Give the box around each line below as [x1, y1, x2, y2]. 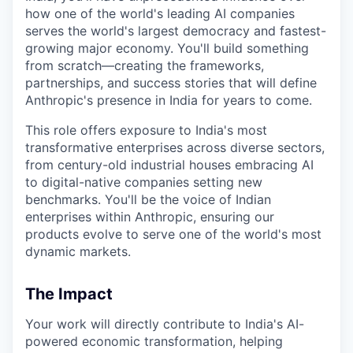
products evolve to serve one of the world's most [25, 225, 321, 242]
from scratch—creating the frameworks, [25, 57, 264, 73]
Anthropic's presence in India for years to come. [25, 91, 312, 108]
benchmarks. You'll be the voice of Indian [25, 191, 271, 207]
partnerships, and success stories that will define [25, 74, 317, 91]
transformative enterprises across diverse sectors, [25, 139, 325, 155]
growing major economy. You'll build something [25, 39, 309, 56]
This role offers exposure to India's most [25, 121, 267, 138]
